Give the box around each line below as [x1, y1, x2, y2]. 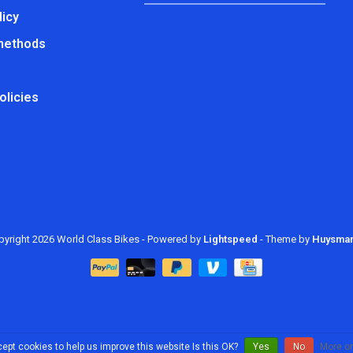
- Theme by [257, 233, 312, 245]
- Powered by [141, 233, 203, 245]
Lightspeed [203, 233, 258, 245]
